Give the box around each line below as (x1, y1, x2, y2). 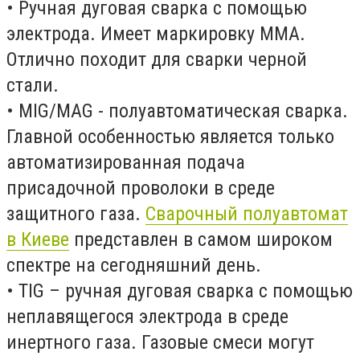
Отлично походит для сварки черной (6, 48, 307, 71)
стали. (6, 74, 59, 96)
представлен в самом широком (69, 228, 333, 251)
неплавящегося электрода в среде (6, 305, 288, 328)
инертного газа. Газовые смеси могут (6, 331, 314, 354)
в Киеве (6, 228, 69, 251)
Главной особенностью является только (6, 125, 334, 148)
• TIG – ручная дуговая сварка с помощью (6, 280, 353, 302)
